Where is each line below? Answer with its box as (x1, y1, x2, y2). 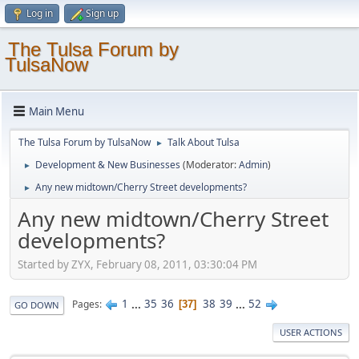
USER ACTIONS (280, 325, 342, 338)
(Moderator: (183, 158, 239, 171)
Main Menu (29, 103, 84, 119)
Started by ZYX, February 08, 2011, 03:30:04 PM (18, 256, 257, 272)
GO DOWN (14, 298, 59, 311)
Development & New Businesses (35, 158, 180, 171)
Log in (26, 6, 53, 20)
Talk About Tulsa (167, 135, 240, 149)
